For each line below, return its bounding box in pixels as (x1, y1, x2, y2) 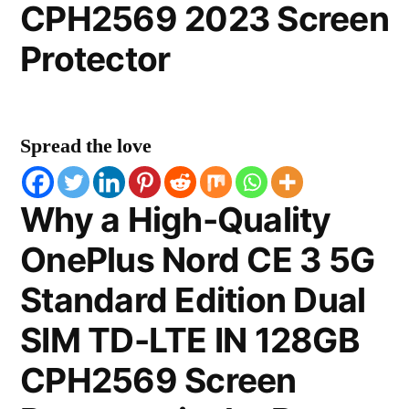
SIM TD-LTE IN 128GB (20, 320, 360, 361)
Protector (20, 38, 171, 79)
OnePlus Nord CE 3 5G (20, 239, 375, 280)
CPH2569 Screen (20, 360, 297, 401)
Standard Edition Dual (20, 279, 366, 320)
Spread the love (20, 133, 152, 159)
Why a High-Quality (20, 199, 331, 240)
